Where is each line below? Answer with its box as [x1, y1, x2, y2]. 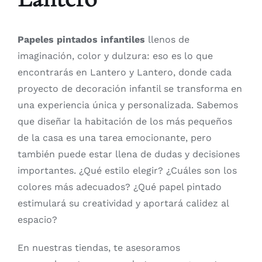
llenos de [144, 33, 189, 45]
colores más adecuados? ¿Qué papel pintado [17, 181, 222, 192]
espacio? [17, 213, 57, 225]
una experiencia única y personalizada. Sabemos [17, 99, 238, 111]
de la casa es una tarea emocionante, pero [17, 132, 212, 143]
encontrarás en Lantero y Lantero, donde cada [17, 66, 232, 78]
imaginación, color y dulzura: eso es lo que [17, 50, 213, 61]
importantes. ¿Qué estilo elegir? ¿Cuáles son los [17, 164, 237, 176]
